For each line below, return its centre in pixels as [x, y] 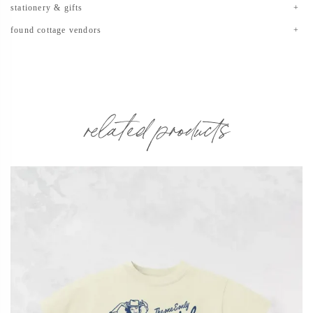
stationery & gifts [47, 7]
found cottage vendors [56, 30]
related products [156, 124]
